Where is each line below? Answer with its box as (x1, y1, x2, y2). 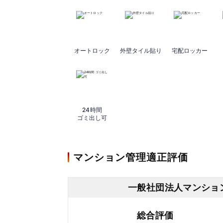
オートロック (74, 47, 111, 55)
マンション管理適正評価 (73, 151, 188, 164)
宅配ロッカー (171, 47, 208, 55)
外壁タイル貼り (119, 47, 162, 55)
